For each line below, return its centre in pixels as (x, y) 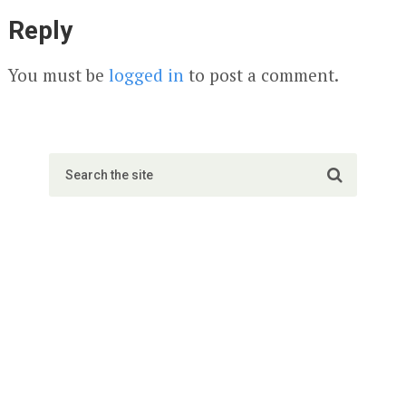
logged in (146, 74)
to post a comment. (261, 74)
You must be (58, 74)
